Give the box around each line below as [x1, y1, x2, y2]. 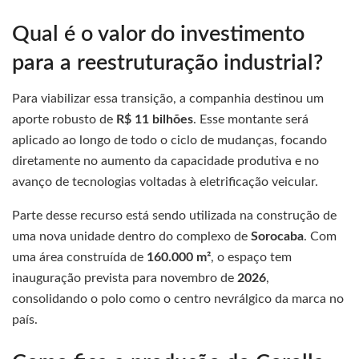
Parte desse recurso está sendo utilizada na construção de [12, 209, 337, 223]
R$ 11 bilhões [116, 113, 193, 127]
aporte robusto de [12, 113, 116, 127]
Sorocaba [251, 230, 304, 244]
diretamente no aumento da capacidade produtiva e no [12, 155, 319, 168]
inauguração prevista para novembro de [12, 272, 237, 285]
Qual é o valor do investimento [12, 22, 305, 45]
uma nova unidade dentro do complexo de [12, 230, 251, 244]
